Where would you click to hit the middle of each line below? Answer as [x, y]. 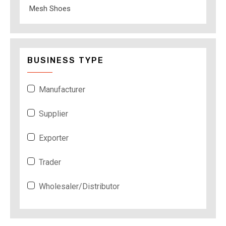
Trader [50, 162]
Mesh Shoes [50, 8]
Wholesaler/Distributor [79, 186]
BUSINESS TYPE [66, 60]
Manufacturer [62, 89]
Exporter [54, 138]
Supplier [53, 114]
